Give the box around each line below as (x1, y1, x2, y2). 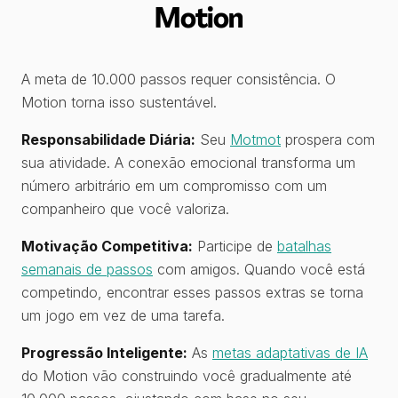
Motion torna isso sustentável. (21, 93, 217, 111)
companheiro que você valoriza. (21, 200, 229, 218)
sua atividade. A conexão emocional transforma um (21, 154, 355, 171)
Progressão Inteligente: (21, 344, 187, 362)
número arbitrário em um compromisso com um (21, 177, 327, 195)
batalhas (277, 237, 331, 255)
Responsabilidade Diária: (21, 131, 195, 148)
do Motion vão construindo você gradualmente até (21, 367, 352, 385)
